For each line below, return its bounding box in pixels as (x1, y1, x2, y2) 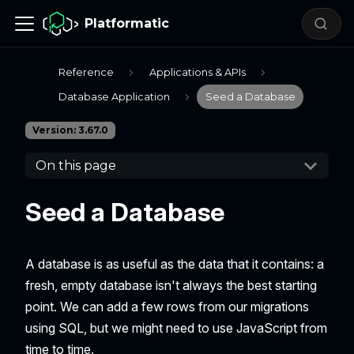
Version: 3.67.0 (32, 124, 108, 137)
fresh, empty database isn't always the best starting (25, 277, 317, 294)
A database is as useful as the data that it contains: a (25, 256, 324, 273)
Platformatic (85, 15, 170, 31)
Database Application (58, 91, 171, 104)
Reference (58, 66, 115, 79)
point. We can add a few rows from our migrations (25, 299, 309, 315)
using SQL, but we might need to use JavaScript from (25, 320, 327, 337)
